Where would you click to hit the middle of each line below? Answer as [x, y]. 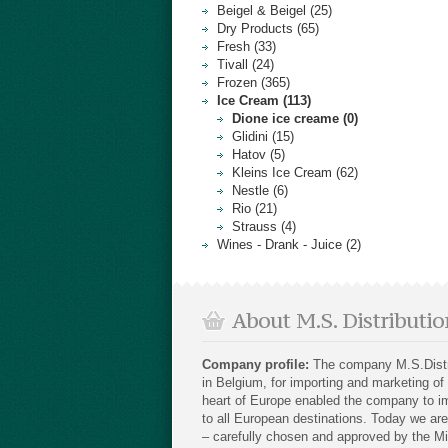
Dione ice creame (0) [295, 118]
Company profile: [257, 364]
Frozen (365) [253, 82]
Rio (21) [254, 208]
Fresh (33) [246, 46]
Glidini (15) [263, 136]
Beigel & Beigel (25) [274, 10]
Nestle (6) [260, 190]
